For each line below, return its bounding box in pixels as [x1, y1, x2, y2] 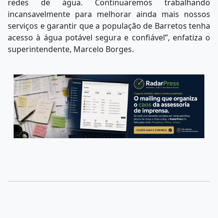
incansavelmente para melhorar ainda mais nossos [8, 8, 210, 19]
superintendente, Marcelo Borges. [8, 43, 134, 54]
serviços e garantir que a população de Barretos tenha [8, 20, 210, 31]
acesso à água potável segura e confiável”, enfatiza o [8, 32, 210, 43]
